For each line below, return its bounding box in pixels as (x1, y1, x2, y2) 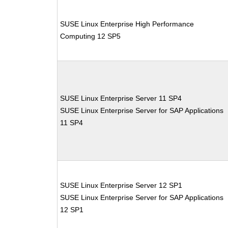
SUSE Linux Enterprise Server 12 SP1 (60, 181, 183, 189)
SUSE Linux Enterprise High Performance (60, 20, 194, 28)
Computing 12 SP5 (60, 32, 121, 40)
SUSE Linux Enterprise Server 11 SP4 (60, 94, 182, 102)
